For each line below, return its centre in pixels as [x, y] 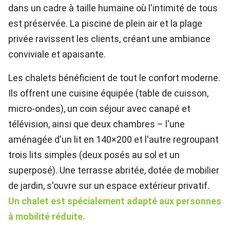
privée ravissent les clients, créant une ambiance [109, 39]
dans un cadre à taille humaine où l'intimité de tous [113, 8]
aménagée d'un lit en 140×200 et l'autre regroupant [113, 139]
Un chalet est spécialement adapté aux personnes [115, 201]
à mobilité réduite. [47, 216]
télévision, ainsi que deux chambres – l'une [97, 124]
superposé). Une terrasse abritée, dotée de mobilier [114, 170]
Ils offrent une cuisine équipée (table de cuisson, [108, 93]
